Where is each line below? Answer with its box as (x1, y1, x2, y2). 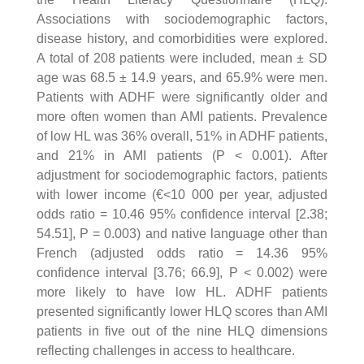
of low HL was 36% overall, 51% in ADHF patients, (37, 128, 327, 143)
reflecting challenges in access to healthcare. (37, 343, 295, 357)
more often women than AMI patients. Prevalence (37, 109, 327, 123)
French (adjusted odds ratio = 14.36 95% (37, 245, 327, 260)
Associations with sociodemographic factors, (37, 11, 327, 26)
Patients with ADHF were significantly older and (37, 89, 327, 104)
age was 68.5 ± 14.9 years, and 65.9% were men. (37, 70, 327, 84)
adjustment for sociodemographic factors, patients (37, 167, 327, 182)
